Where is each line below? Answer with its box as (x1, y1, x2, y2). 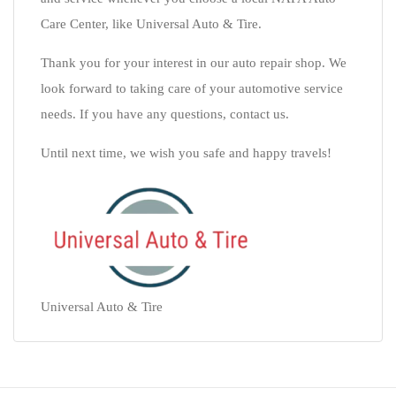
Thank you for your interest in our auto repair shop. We (41, 56, 346, 70)
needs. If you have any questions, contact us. (41, 107, 289, 121)
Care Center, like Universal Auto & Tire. (41, 17, 262, 31)
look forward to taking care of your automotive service (41, 81, 343, 95)
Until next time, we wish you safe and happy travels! (41, 146, 331, 160)
